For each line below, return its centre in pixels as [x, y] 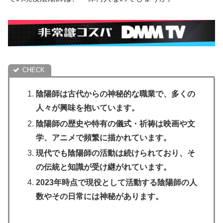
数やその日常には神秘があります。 [100, 197]
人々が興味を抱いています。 [88, 108]
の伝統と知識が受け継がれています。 [104, 167]
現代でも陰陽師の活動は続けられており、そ [116, 153]
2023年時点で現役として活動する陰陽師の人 [117, 183]
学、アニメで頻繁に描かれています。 [104, 137]
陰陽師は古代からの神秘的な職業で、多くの [116, 94]
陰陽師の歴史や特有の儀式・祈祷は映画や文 [116, 123]
